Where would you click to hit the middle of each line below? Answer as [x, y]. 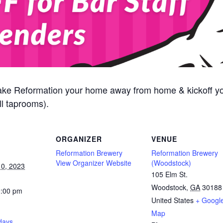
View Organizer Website [94, 163]
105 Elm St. [169, 174]
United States [172, 200]
